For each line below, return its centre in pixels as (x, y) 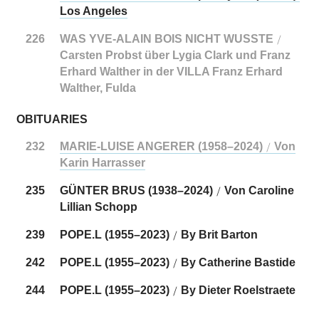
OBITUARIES (52, 119)
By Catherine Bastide (238, 262)
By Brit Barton (219, 234)
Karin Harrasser (102, 162)
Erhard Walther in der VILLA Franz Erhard (171, 71)
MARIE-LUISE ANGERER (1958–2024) (161, 146)
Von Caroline (259, 190)
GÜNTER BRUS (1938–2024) (136, 190)
